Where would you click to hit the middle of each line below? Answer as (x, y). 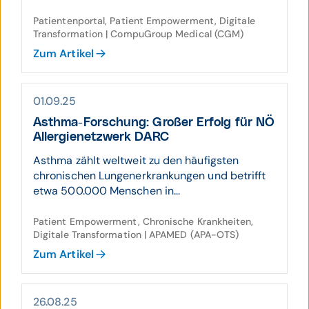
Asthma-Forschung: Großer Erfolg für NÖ (154, 123)
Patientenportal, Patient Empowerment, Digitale (144, 21)
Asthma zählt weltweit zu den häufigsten (136, 160)
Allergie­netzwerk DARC (101, 137)
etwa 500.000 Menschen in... (107, 191)
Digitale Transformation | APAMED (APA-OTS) (136, 235)
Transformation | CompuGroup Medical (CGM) (139, 34)
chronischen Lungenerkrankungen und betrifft (150, 176)
